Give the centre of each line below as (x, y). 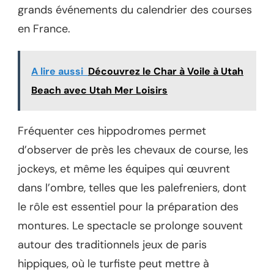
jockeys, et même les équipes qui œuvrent (124, 169)
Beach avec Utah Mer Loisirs (99, 91)
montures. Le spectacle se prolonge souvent (130, 226)
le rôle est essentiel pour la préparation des (128, 207)
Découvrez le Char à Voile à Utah (166, 72)
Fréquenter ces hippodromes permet (112, 131)
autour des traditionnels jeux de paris (112, 245)
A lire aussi (57, 72)
